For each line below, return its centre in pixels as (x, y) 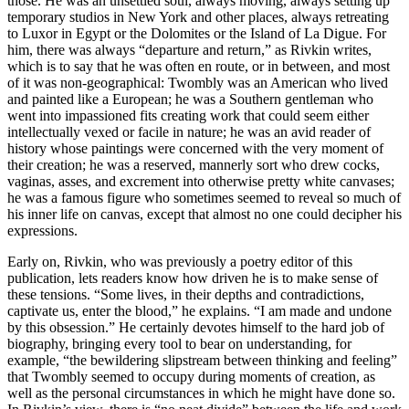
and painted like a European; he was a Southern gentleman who (190, 100)
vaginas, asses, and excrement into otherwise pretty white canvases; (201, 182)
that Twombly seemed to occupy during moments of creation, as (191, 377)
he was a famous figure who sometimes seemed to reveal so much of (204, 198)
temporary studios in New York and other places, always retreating (198, 17)
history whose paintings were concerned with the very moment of (195, 149)
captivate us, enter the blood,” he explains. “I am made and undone (199, 311)
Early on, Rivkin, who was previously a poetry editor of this (180, 262)
